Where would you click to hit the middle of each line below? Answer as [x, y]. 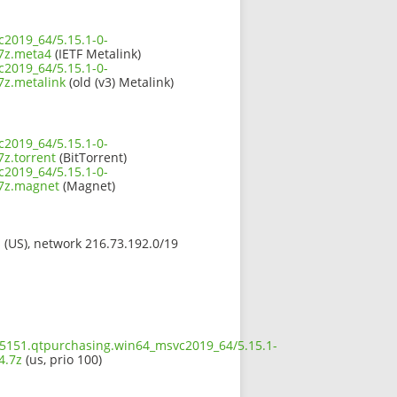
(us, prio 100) [62, 359]
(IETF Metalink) [96, 53]
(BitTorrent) [91, 157]
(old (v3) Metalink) [120, 82]
